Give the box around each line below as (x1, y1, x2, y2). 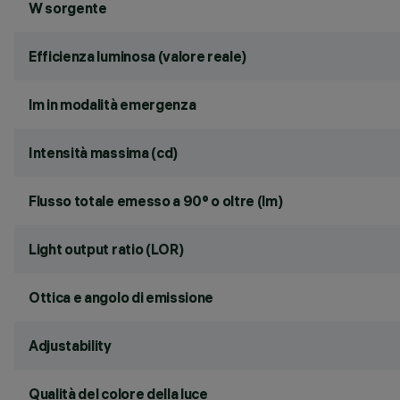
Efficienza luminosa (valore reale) (29, 47, 247, 65)
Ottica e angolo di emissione (29, 288, 214, 306)
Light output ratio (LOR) (29, 240, 184, 258)
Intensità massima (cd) (29, 144, 178, 162)
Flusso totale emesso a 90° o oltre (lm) (29, 192, 283, 210)
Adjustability (29, 337, 112, 354)
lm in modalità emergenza (29, 96, 196, 113)
